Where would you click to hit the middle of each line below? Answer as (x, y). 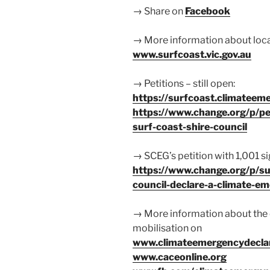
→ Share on (159, 11)
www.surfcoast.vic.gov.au (192, 55)
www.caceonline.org (180, 257)
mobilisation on (167, 228)
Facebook (208, 11)
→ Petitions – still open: (184, 84)
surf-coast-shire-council (190, 127)
